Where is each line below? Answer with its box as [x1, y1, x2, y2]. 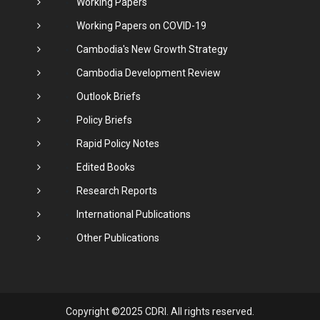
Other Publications [76, 231, 159, 244]
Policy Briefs [76, 114, 132, 126]
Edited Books [76, 161, 135, 173]
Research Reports [76, 184, 157, 196]
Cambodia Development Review [76, 66, 221, 79]
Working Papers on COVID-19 [76, 19, 206, 31]
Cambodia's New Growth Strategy [76, 43, 228, 55]
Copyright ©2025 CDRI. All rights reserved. [66, 305, 254, 317]
